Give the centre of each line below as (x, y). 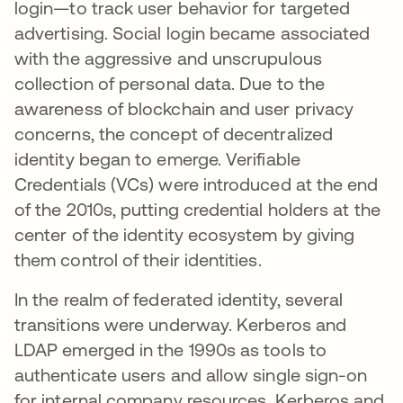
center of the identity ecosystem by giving (185, 235)
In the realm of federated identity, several (179, 300)
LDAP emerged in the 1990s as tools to (170, 350)
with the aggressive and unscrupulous (168, 58)
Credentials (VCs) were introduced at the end (197, 184)
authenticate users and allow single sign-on (191, 375)
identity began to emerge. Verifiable (157, 159)
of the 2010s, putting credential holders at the (197, 210)
